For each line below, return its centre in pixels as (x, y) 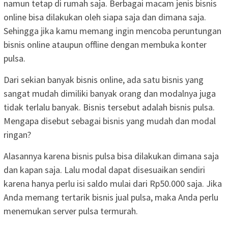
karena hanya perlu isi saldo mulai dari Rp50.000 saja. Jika (113, 183)
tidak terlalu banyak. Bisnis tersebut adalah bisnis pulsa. (109, 107)
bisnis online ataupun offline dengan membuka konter (105, 44)
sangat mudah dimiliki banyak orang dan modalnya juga (110, 93)
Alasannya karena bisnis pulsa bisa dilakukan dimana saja (111, 156)
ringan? (17, 134)
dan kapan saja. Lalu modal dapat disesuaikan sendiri (104, 169)
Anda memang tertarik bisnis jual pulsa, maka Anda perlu (111, 197)
